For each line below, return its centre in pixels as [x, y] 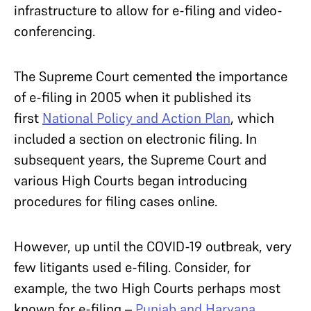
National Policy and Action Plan [136, 118]
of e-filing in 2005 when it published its [133, 97]
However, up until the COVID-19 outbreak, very [153, 246]
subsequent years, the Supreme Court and [140, 160]
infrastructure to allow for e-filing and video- [148, 10]
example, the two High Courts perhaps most [147, 288]
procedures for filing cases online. [116, 201]
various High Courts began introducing [131, 180]
